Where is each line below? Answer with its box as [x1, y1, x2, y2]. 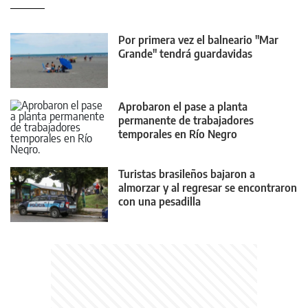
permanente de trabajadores [118, 113, 254, 128]
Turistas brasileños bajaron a [118, 166, 255, 181]
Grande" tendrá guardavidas [118, 46, 252, 60]
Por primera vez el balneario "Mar [118, 32, 278, 47]
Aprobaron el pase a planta [118, 100, 247, 114]
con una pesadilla [118, 194, 201, 208]
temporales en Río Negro [118, 127, 237, 142]
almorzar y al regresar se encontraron [118, 180, 297, 195]
